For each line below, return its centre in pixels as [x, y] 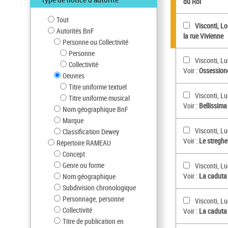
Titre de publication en [93, 221]
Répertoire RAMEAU [84, 143]
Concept [74, 154]
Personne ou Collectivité [95, 42]
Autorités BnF [75, 31]
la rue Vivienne [203, 36]
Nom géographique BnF [95, 109]
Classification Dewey [91, 132]
